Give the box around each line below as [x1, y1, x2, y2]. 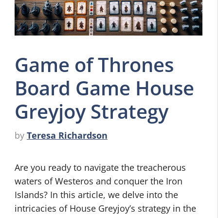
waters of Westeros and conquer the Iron [15, 175, 182, 187]
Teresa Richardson [27, 129, 108, 141]
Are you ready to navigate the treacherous [15, 162, 186, 173]
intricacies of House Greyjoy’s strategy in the [15, 202, 196, 214]
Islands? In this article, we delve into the [15, 189, 178, 200]
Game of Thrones [15, 51, 174, 78]
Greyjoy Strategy [15, 98, 168, 125]
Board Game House [15, 74, 194, 101]
